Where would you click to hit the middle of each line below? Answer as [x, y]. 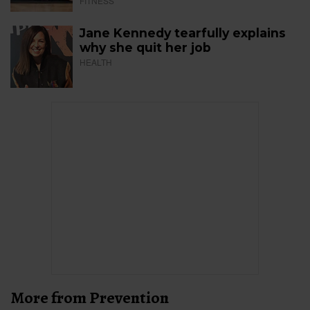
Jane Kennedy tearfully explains [183, 33]
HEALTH [96, 62]
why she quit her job [145, 48]
